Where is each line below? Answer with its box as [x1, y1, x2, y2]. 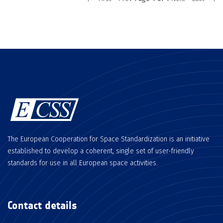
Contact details [7, 199, 77, 212]
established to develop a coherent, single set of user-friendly [7, 147, 194, 155]
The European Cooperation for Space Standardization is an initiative [7, 135, 210, 143]
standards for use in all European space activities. [7, 159, 158, 167]
